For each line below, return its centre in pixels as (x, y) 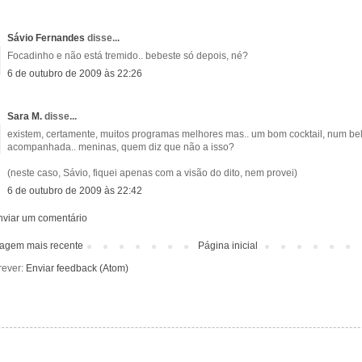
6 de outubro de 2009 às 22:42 (75, 190)
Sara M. (25, 116)
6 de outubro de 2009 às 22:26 (75, 73)
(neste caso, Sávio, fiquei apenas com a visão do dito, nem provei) (152, 173)
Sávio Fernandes (46, 38)
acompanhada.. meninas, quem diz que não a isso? (121, 147)
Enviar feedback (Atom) (77, 268)
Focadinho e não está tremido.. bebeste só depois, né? (128, 55)
